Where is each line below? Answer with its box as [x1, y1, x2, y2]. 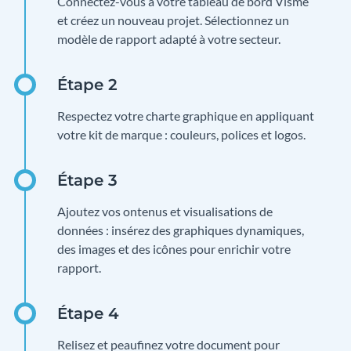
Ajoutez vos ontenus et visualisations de [57, 204, 273, 219]
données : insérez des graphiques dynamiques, [57, 223, 304, 238]
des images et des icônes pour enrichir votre [57, 241, 291, 257]
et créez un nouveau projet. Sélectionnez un [57, 13, 289, 28]
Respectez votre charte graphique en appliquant [57, 108, 314, 124]
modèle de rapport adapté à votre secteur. [57, 31, 280, 47]
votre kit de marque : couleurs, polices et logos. [57, 127, 306, 143]
